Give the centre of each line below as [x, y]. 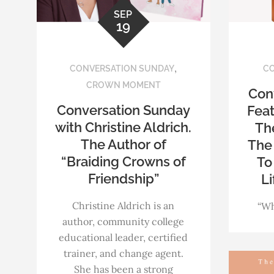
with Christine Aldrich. [124, 127]
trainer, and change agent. [123, 253]
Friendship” [123, 178]
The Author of [123, 144]
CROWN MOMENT [123, 85]
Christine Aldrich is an [124, 205]
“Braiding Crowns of [123, 161]
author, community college [124, 221]
